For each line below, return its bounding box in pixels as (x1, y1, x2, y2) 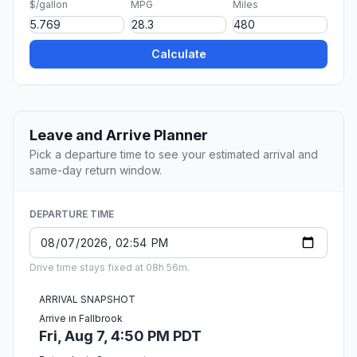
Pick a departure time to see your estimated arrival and (29, 147, 318, 162)
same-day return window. (29, 163, 162, 178)
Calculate (151, 47, 206, 61)
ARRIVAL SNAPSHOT (39, 293, 135, 306)
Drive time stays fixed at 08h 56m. (29, 261, 190, 274)
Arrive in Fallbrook (39, 312, 123, 325)
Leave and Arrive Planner (29, 127, 208, 144)
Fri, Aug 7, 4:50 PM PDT (39, 328, 202, 345)
